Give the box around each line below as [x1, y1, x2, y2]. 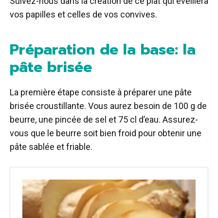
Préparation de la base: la [10, 38, 196, 61]
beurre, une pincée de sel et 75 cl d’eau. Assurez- [10, 114, 198, 125]
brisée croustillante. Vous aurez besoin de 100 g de [10, 101, 207, 111]
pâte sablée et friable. [10, 142, 92, 152]
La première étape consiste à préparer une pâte [10, 87, 192, 98]
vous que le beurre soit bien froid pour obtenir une [10, 128, 201, 139]
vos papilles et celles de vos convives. [10, 9, 157, 20]
